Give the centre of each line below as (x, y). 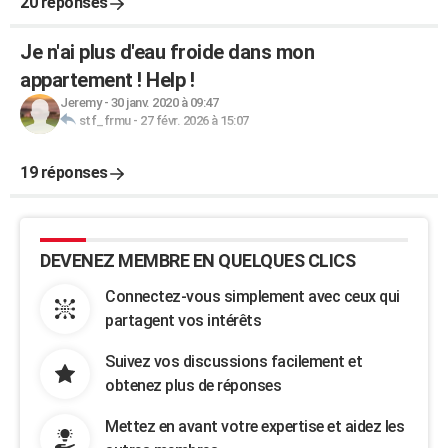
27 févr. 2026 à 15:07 (194, 120)
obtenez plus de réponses (193, 385)
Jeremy (80, 102)
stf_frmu (104, 120)
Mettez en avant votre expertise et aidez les (254, 426)
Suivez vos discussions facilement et (233, 361)
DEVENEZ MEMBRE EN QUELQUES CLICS (197, 260)
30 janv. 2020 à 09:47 (164, 102)
